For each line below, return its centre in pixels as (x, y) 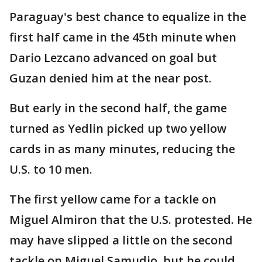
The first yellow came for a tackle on (113, 199)
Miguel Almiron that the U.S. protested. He (131, 220)
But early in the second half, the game (118, 108)
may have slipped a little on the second (121, 240)
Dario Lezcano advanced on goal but (113, 58)
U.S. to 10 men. (51, 170)
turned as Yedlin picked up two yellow (118, 129)
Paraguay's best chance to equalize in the (128, 17)
